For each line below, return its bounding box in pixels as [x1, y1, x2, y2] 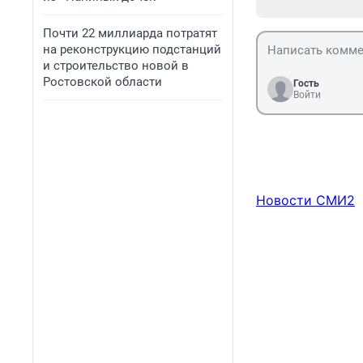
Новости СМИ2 [256, 192, 355, 209]
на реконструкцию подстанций [43, 42, 221, 57]
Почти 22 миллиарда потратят [43, 26, 217, 41]
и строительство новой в [43, 58, 189, 73]
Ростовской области [43, 75, 162, 89]
